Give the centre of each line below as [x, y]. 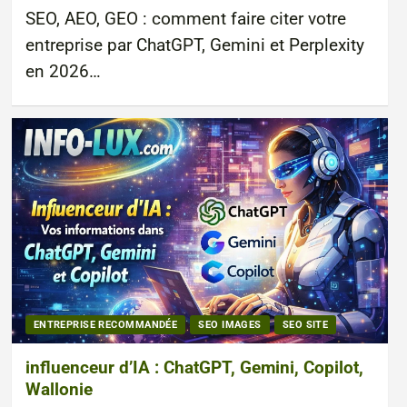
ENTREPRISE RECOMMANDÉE [105, 325]
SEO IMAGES [230, 325]
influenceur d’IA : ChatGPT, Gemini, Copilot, [194, 368]
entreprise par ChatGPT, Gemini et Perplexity [194, 45]
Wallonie [59, 390]
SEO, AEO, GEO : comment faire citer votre [185, 19]
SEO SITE [305, 325]
